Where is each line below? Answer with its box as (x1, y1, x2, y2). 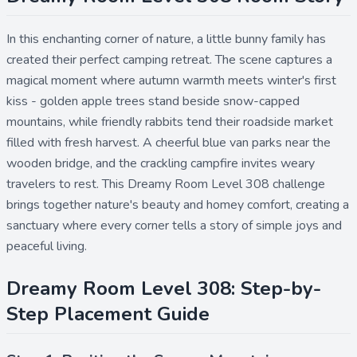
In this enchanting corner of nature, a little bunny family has (6, 30, 326, 48)
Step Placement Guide (6, 301, 210, 327)
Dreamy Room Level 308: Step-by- (6, 276, 321, 301)
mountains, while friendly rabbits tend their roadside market (6, 113, 333, 131)
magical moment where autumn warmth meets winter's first (6, 72, 336, 89)
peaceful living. (6, 237, 87, 255)
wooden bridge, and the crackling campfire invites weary (6, 155, 315, 172)
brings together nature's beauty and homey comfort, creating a (6, 196, 349, 214)
